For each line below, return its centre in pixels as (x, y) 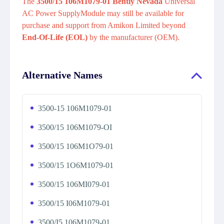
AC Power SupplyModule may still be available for (103, 13)
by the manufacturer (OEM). (134, 37)
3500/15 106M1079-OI (75, 127)
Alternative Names (62, 75)
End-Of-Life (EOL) (56, 37)
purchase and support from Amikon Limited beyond (104, 25)
